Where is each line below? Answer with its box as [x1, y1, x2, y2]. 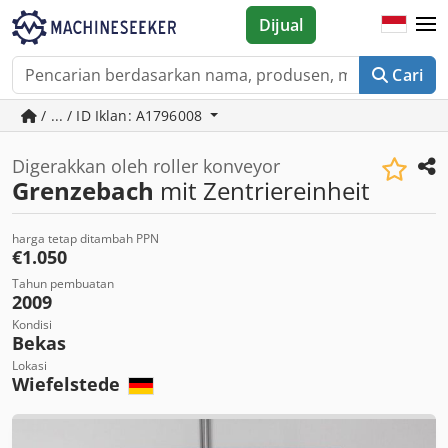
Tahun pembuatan [12, 275, 114, 292]
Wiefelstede [12, 372, 125, 396]
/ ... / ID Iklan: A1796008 [37, 106, 207, 125]
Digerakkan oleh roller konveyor [12, 154, 280, 178]
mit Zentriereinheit [154, 174, 370, 207]
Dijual [259, 14, 304, 36]
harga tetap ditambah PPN [12, 230, 159, 247]
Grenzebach [12, 174, 154, 207]
